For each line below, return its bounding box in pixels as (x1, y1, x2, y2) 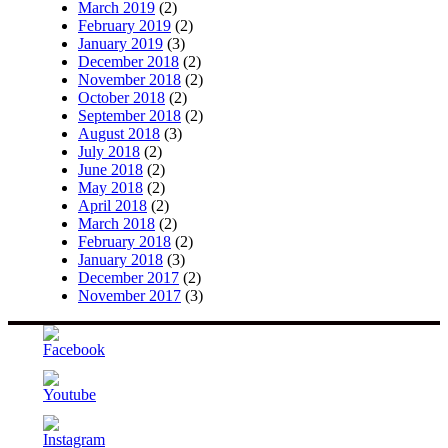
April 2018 (78, 197, 147, 215)
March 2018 (78, 215, 155, 233)
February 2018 (78, 233, 171, 251)
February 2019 (78, 17, 171, 35)
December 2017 (78, 269, 179, 287)
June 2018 (78, 161, 143, 179)
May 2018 (78, 179, 143, 197)
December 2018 (78, 53, 179, 71)
